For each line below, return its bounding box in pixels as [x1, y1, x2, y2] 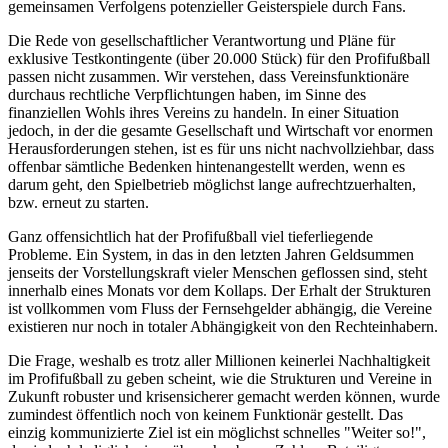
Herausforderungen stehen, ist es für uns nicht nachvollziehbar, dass [8, 139, 434, 157]
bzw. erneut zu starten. [8, 193, 149, 211]
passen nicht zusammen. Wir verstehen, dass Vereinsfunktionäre [8, 67, 409, 85]
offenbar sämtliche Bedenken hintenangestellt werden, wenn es [8, 157, 405, 175]
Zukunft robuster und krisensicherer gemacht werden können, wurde [8, 387, 440, 405]
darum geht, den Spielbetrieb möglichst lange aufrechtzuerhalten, [8, 175, 416, 193]
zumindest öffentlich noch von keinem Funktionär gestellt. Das [8, 405, 403, 423]
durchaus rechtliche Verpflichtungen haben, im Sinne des [8, 85, 366, 103]
